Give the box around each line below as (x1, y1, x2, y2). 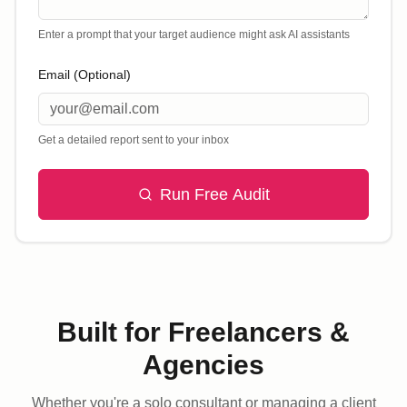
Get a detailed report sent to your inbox (38, 134, 229, 146)
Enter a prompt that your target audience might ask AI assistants (38, 28, 350, 41)
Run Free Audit (159, 185, 270, 203)
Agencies (143, 350, 264, 380)
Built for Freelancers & (57, 317, 350, 347)
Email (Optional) (38, 67, 131, 82)
